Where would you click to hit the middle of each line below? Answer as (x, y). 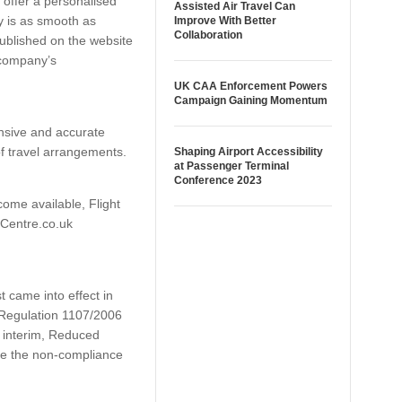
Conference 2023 (218, 180)
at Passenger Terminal (231, 166)
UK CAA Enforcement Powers (250, 86)
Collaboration (208, 35)
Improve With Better (225, 21)
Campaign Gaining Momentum (250, 100)
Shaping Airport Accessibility (248, 152)
